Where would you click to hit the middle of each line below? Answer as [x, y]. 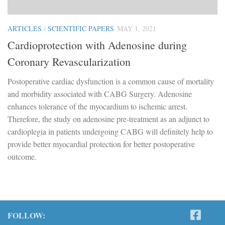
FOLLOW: [26, 215]
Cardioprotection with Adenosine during [97, 45]
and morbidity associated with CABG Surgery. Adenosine [100, 93]
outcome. [22, 156]
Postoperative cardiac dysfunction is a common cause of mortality [111, 81]
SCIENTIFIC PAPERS [81, 28]
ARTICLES [25, 28]
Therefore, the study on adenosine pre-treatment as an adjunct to [108, 119]
